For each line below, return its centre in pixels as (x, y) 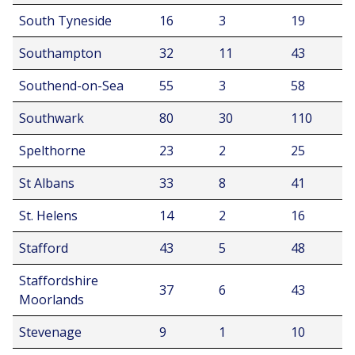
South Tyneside (65, 21)
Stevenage (50, 332)
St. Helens (48, 216)
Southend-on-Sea (71, 86)
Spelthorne (52, 151)
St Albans (47, 183)
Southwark (52, 118)
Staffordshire (59, 281)
